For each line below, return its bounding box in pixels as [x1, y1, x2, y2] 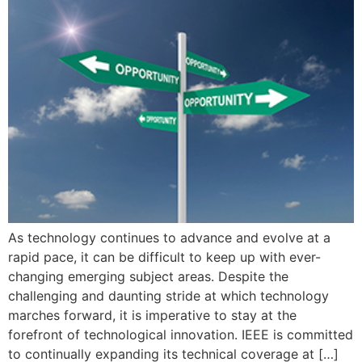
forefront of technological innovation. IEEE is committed [8, 326, 353, 343]
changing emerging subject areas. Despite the [8, 267, 288, 284]
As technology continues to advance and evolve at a [8, 229, 330, 246]
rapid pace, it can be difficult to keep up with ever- [8, 248, 321, 265]
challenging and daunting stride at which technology [8, 287, 329, 304]
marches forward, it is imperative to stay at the [8, 306, 297, 323]
